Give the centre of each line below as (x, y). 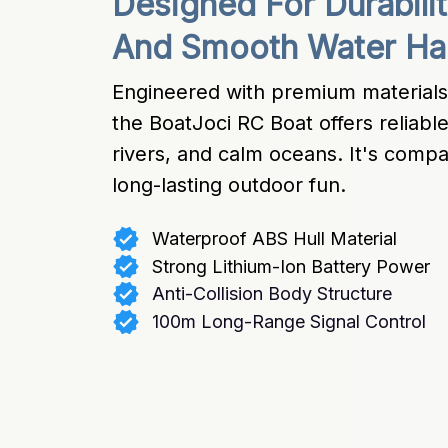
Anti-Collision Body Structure (271, 294)
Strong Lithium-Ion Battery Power (290, 266)
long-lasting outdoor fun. (229, 184)
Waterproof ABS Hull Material (274, 238)
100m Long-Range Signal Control (288, 322)
